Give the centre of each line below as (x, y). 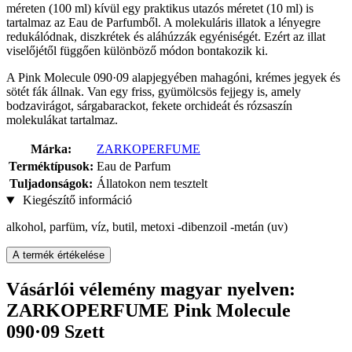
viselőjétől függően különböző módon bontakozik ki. (137, 51)
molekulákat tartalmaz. (62, 120)
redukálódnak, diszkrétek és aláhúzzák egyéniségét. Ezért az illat (166, 37)
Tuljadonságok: (51, 184)
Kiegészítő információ (75, 200)
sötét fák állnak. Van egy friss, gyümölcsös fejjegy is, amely (154, 92)
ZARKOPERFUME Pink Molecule (148, 311)
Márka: (51, 149)
